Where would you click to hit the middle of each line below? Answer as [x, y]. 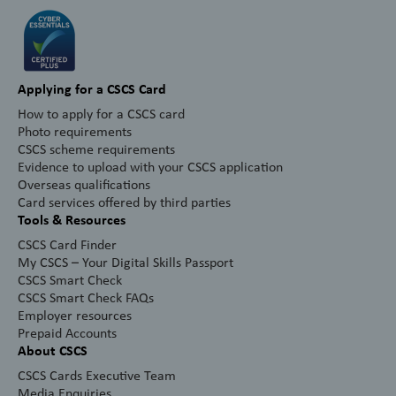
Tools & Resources [72, 220]
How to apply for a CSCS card [101, 114]
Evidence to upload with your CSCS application [150, 167]
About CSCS [53, 351]
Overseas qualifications [84, 185]
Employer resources [75, 316]
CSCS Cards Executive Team [97, 376]
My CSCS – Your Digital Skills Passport [126, 263]
